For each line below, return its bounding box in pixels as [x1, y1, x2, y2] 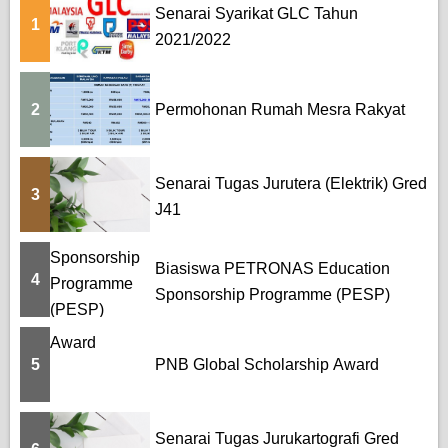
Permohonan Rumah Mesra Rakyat [155, 100, 405, 118]
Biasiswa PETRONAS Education [155, 259, 390, 277]
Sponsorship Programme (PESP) [155, 285, 390, 303]
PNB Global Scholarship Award [155, 355, 379, 373]
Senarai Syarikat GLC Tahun [155, 4, 358, 22]
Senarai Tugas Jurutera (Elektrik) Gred [155, 174, 427, 192]
